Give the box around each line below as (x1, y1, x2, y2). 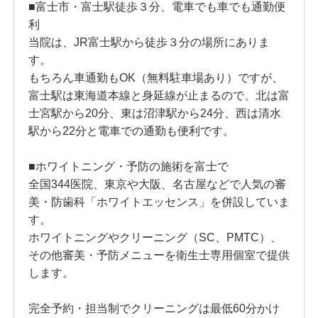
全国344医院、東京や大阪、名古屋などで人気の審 (28, 177, 286, 190)
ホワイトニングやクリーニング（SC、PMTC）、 (28, 231, 282, 243)
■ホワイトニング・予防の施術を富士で (28, 160, 229, 172)
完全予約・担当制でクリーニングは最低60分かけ (28, 302, 280, 314)
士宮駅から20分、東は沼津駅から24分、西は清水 (28, 106, 281, 119)
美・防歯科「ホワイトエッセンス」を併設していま (28, 195, 290, 208)
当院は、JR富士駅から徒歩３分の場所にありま (28, 35, 270, 48)
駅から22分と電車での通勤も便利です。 (28, 124, 234, 137)
